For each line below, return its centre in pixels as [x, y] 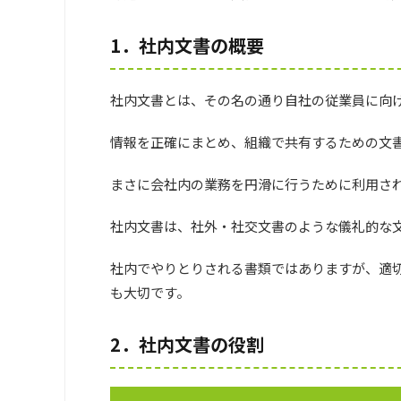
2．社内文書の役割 [187, 344]
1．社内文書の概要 [187, 45]
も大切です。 [150, 292]
